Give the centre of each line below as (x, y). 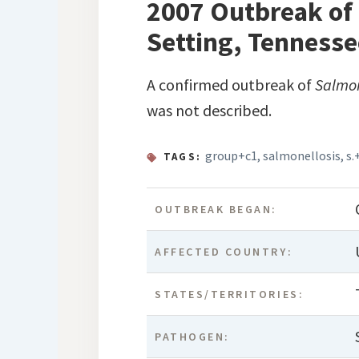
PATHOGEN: (192, 336)
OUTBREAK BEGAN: (216, 209)
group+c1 (232, 155)
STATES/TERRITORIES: (230, 294)
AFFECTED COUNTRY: (224, 251)
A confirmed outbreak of (231, 84)
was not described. (210, 110)
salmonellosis (302, 155)
